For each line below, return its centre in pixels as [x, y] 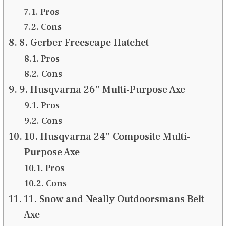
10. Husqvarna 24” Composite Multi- [107, 136]
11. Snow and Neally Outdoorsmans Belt [114, 199]
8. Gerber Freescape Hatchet [84, 43]
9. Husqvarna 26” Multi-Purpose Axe [102, 90]
